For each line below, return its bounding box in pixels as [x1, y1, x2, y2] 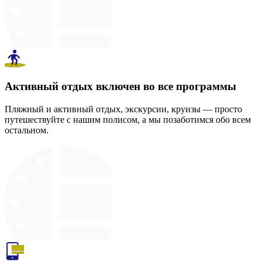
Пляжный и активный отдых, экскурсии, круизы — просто [5, 104, 242, 114]
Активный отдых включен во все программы [5, 80, 236, 93]
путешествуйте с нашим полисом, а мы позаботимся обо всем [5, 114, 251, 125]
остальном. [5, 125, 49, 135]
